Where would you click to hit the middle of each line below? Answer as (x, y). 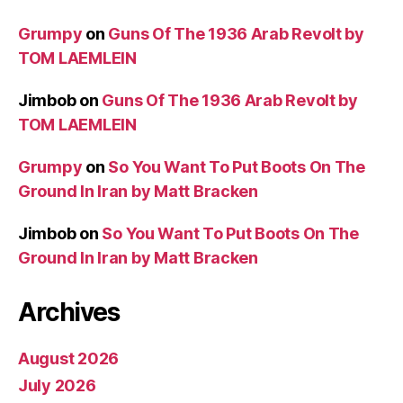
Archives (69, 312)
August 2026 (69, 358)
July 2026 (57, 385)
